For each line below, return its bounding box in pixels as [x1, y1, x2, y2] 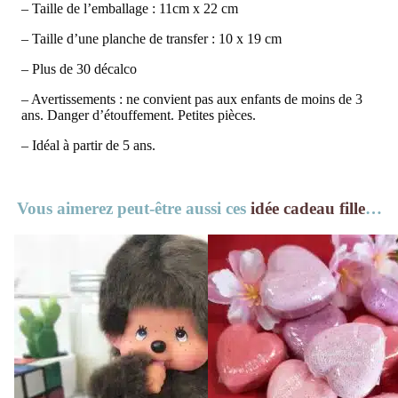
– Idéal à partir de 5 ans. [21, 137, 155, 153]
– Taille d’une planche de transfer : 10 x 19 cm [21, 30, 282, 46]
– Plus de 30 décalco [21, 60, 137, 76]
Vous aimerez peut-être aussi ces [16, 198, 251, 218]
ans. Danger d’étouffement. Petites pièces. [21, 107, 256, 123]
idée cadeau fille [250, 198, 365, 218]
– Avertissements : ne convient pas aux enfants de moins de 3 [21, 91, 362, 107]
